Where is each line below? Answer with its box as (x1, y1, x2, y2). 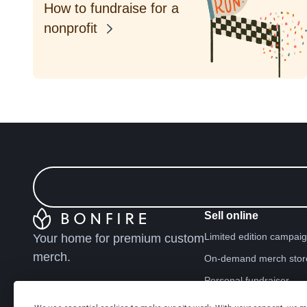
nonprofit (44, 21, 101, 36)
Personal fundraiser (204, 275, 289, 286)
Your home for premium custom (33, 232, 204, 245)
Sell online (204, 210, 258, 221)
